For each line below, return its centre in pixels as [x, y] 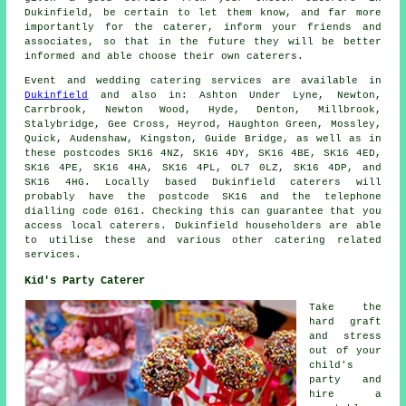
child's [332, 365]
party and [345, 379]
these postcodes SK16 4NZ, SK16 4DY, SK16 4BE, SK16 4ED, [203, 153]
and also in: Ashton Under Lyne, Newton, [235, 95]
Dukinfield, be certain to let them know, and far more [203, 12]
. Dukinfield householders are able [271, 225]
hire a [345, 394]
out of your [345, 350]
